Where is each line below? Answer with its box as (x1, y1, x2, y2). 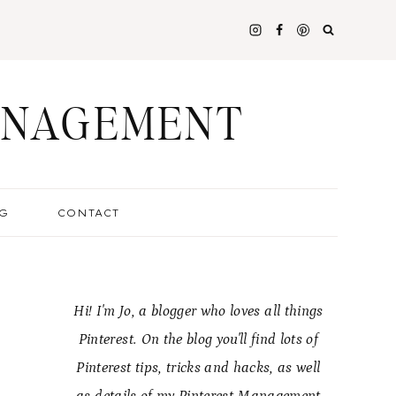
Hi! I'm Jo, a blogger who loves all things (73, 302, 324, 320)
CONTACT (57, 206, 119, 219)
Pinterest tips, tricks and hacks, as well (76, 359, 321, 377)
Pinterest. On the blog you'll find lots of (78, 331, 319, 348)
